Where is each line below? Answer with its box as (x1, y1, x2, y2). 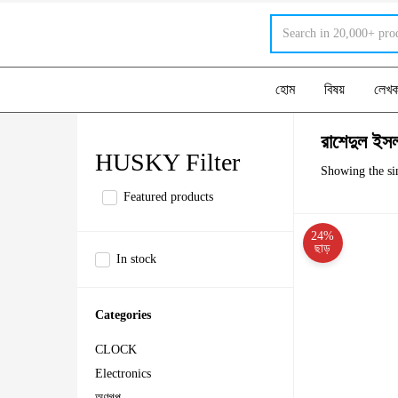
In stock (116, 252, 156, 267)
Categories (95, 308, 151, 322)
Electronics (95, 367, 151, 381)
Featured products (123, 190, 213, 204)
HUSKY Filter (95, 147, 240, 176)
